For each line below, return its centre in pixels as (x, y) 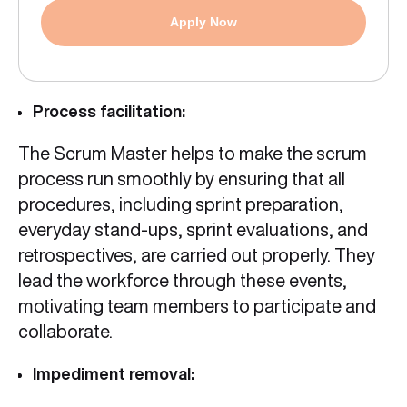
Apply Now (203, 22)
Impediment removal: (115, 374)
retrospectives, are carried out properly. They (197, 255)
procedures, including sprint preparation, (181, 204)
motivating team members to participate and (197, 306)
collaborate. (65, 332)
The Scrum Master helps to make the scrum (193, 154)
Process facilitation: (109, 111)
